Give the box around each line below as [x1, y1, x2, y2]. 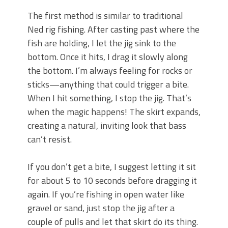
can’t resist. [27, 132, 72, 146]
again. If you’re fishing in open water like [27, 187, 184, 201]
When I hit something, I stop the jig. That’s [27, 91, 191, 105]
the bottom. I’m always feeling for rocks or [27, 63, 192, 77]
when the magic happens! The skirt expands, [27, 104, 201, 119]
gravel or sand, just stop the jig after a [27, 201, 175, 215]
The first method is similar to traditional [27, 8, 183, 22]
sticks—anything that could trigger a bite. [27, 77, 189, 91]
